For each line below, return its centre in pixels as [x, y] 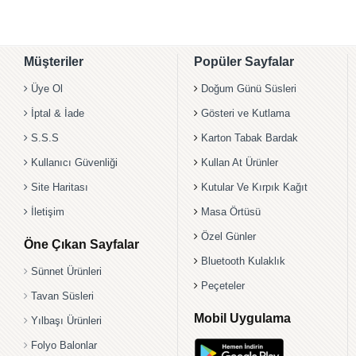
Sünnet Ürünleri [66, 272]
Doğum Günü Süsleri [249, 89]
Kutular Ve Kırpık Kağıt [254, 188]
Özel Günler [228, 237]
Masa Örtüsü [231, 212]
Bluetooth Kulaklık [243, 261]
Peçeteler [223, 286]
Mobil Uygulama [242, 319]
